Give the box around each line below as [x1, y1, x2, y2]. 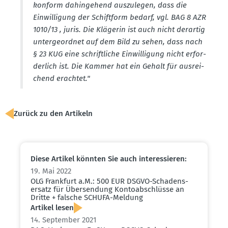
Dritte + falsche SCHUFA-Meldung [31, 193, 143, 203]
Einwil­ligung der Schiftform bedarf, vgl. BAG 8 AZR [33, 13, 206, 22]
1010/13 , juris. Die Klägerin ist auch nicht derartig [33, 25, 205, 35]
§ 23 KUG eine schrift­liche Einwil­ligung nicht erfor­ [33, 49, 206, 59]
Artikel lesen [31, 203, 74, 213]
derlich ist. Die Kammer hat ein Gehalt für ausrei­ [33, 62, 204, 71]
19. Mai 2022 [31, 166, 71, 176]
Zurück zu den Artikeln [14, 109, 93, 119]
